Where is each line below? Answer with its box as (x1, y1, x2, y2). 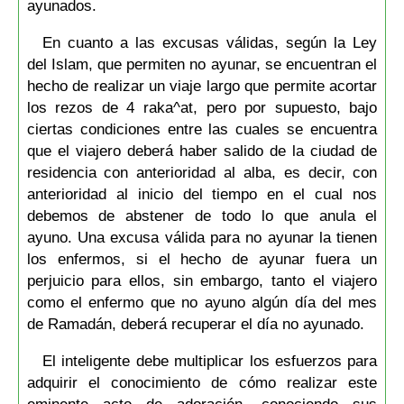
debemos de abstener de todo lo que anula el (26, 206, 378, 225)
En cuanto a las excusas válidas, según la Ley (41, 32, 378, 51)
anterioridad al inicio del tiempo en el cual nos (26, 184, 378, 203)
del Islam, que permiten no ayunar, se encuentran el (26, 54, 378, 73)
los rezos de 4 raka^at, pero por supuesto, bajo (26, 97, 378, 116)
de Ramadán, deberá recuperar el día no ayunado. (26, 314, 364, 333)
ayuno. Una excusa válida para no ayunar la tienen (26, 227, 378, 246)
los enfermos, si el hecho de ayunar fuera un (26, 249, 378, 268)
